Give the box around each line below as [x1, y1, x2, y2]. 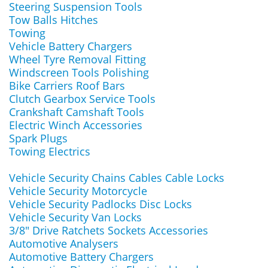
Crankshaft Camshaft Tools [9, 105, 144, 119]
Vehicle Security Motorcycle [9, 184, 147, 198]
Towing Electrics [9, 144, 90, 159]
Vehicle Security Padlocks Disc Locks [9, 197, 192, 211]
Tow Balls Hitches [9, 13, 98, 27]
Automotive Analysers [9, 236, 118, 251]
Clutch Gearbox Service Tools [9, 92, 156, 106]
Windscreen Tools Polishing [9, 65, 149, 80]
